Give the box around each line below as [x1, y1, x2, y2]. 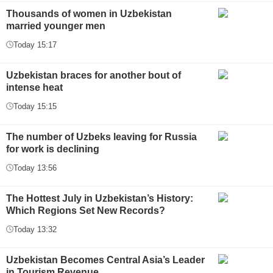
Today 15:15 [13, 101, 57, 111]
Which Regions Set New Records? [6, 205, 165, 216]
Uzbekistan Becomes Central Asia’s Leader [6, 254, 205, 265]
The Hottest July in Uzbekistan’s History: [6, 193, 193, 204]
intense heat [6, 82, 63, 93]
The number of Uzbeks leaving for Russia [6, 131, 197, 142]
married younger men [6, 20, 105, 31]
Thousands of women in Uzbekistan [6, 8, 172, 19]
